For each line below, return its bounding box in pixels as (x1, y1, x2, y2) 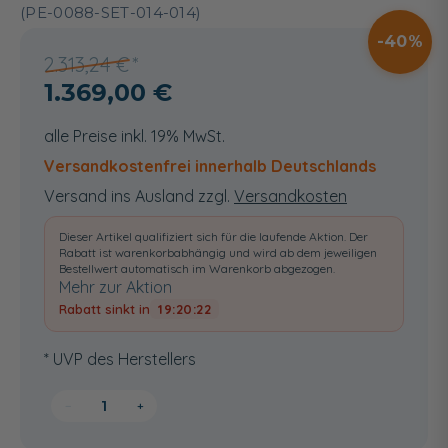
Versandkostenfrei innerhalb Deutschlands (44, 155, 376, 176)
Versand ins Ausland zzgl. (44, 185, 234, 206)
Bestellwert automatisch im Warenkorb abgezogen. (59, 260, 335, 276)
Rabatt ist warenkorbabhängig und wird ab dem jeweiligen (59, 244, 377, 260)
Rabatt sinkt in (59, 300, 150, 317)
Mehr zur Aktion (59, 276, 172, 297)
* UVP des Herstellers (44, 348, 196, 369)
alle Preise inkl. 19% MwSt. (44, 125, 225, 146)
